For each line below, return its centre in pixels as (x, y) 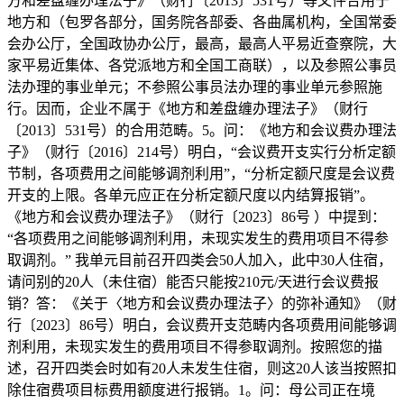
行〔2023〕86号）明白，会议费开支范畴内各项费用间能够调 (202, 325)
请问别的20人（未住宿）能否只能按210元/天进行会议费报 (193, 281)
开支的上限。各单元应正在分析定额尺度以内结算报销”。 (191, 195)
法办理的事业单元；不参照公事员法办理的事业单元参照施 (195, 87)
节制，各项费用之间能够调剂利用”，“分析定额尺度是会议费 (201, 173)
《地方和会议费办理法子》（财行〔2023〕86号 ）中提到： (197, 216)
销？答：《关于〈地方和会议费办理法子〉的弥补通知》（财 (202, 303)
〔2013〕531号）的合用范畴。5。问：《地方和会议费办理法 (202, 130)
